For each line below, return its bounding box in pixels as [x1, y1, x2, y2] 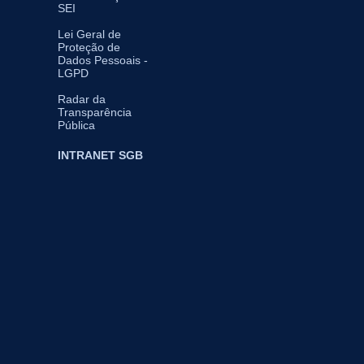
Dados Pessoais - [58, 54, 148, 67]
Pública [58, 119, 95, 132]
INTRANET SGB [58, 149, 143, 162]
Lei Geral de [58, 28, 121, 41]
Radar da [58, 93, 106, 106]
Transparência [58, 106, 132, 119]
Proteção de [58, 41, 120, 54]
